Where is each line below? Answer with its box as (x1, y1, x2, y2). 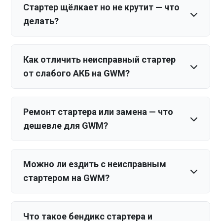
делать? (23, 16, 59, 26)
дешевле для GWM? (23, 120, 109, 131)
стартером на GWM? (23, 173, 110, 183)
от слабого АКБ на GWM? (23, 68, 130, 78)
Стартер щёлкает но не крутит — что (23, 2, 180, 12)
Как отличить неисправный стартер (23, 54, 176, 65)
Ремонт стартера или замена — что (23, 107, 174, 117)
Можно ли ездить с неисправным (23, 159, 167, 169)
